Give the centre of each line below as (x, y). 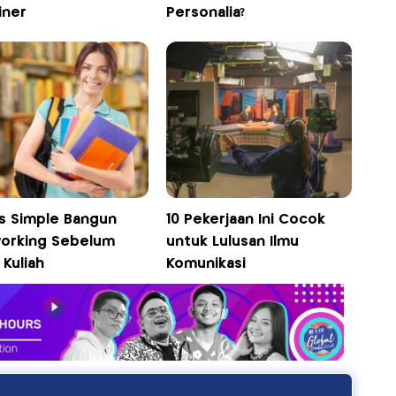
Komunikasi (206, 263)
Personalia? (206, 12)
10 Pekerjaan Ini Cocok (246, 219)
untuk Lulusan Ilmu (233, 241)
